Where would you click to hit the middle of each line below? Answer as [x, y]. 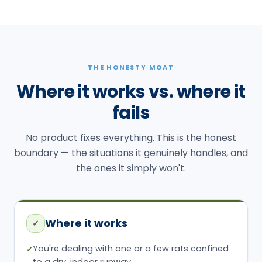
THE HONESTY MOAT [131, 67]
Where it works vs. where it [131, 92]
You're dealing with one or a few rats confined [131, 248]
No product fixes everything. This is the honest [131, 137]
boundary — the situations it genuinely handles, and [131, 153]
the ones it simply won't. [131, 168]
